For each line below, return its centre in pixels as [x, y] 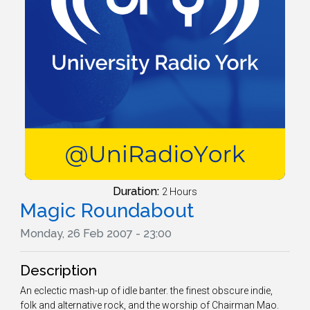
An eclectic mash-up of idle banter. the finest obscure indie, [146, 291]
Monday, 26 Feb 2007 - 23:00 [96, 234]
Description [58, 270]
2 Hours [180, 192]
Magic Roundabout [107, 211]
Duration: [137, 191]
